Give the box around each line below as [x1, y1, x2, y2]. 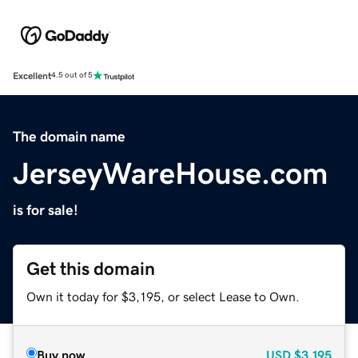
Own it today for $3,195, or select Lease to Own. [26, 289, 300, 303]
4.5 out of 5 [51, 71, 93, 80]
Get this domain [26, 259, 155, 278]
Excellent [13, 70, 51, 81]
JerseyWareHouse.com [13, 157, 328, 189]
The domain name [13, 129, 125, 144]
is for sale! [13, 202, 78, 217]
